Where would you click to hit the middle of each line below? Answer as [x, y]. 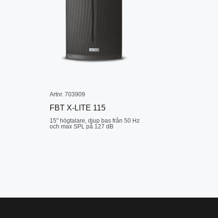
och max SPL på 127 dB [81, 127]
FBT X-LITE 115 [77, 108]
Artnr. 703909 [67, 94]
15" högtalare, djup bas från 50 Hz [94, 121]
